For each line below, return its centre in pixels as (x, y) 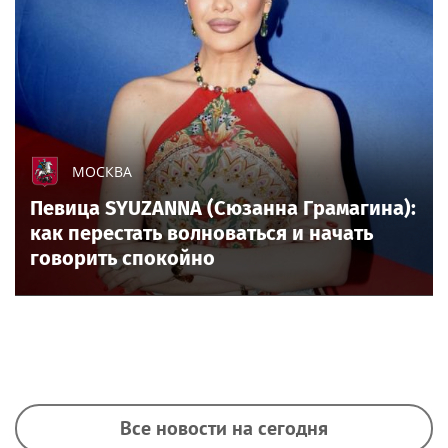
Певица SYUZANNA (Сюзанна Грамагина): (223, 207)
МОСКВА (102, 171)
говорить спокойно (122, 257)
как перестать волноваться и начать (201, 232)
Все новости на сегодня (224, 427)
